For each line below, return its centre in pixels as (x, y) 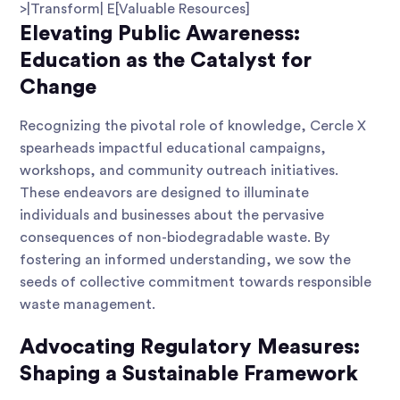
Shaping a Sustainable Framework (189, 374)
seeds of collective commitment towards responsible (196, 283)
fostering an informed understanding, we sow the (185, 260)
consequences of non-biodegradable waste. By (175, 238)
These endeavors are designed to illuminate (164, 193)
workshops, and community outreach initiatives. (179, 171)
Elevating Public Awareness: (160, 34)
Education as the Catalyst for (166, 61)
